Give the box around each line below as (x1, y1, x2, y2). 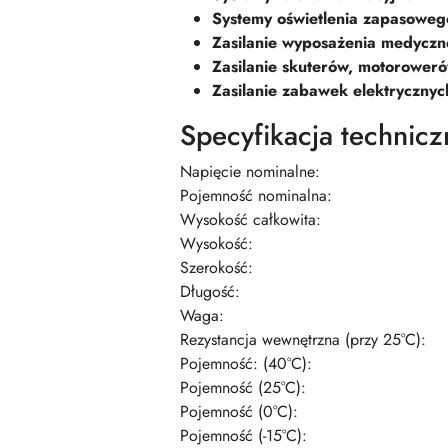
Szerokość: (180, 256, 253, 280)
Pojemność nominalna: (180, 184, 332, 208)
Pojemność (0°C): (180, 400, 298, 424)
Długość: (180, 280, 240, 304)
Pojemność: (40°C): (180, 352, 312, 376)
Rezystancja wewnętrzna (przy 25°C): (180, 328, 426, 352)
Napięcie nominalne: (180, 160, 320, 184)
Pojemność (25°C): (180, 376, 306, 400)
